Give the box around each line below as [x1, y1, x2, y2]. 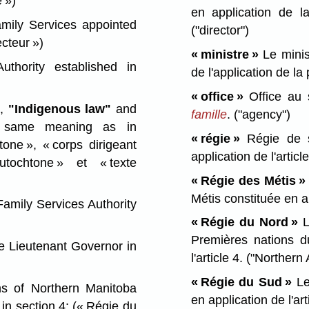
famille [190, 107, 227, 121]
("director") [190, 23, 249, 38]
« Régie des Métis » [190, 173, 306, 188]
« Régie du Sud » [190, 275, 292, 290]
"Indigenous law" [8, 101, 112, 116]
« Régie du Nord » [190, 215, 298, 230]
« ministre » [190, 48, 259, 62]
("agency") [233, 107, 290, 121]
